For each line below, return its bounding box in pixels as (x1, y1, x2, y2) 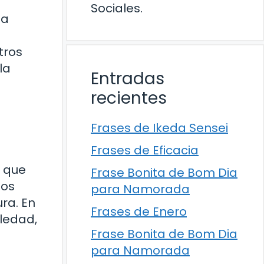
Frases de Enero (91, 203, 187, 220)
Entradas (91, 67, 164, 90)
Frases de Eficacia (91, 142, 199, 159)
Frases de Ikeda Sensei (91, 120, 228, 136)
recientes (91, 87, 167, 110)
